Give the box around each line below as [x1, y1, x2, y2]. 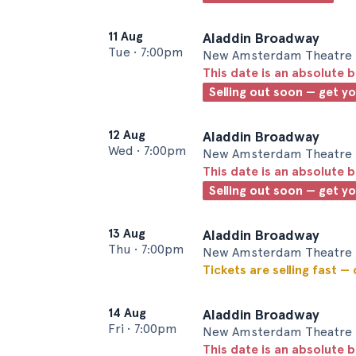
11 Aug [108, 29, 143, 44]
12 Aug [108, 127, 145, 142]
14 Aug [108, 305, 146, 320]
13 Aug [108, 226, 145, 241]
